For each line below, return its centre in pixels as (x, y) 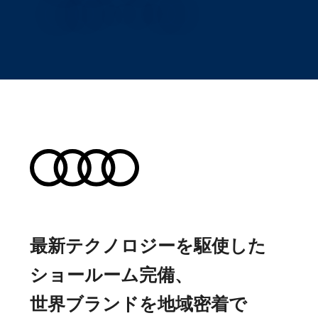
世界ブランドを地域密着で (138, 304)
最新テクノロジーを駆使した (148, 246)
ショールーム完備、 (111, 275)
